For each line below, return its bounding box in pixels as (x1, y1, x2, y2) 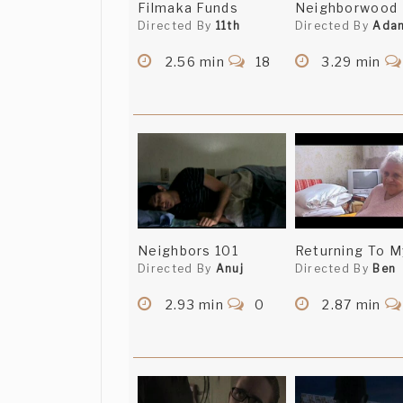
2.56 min (161, 54, 229, 70)
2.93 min (161, 297, 228, 313)
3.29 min (318, 54, 385, 70)
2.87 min (318, 297, 385, 313)
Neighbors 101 (138, 243, 238, 259)
